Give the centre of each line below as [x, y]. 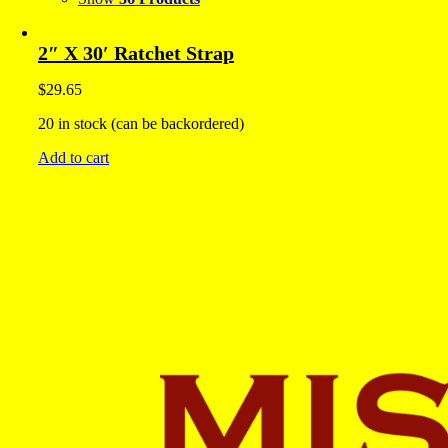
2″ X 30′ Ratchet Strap [136, 53]
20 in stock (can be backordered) [141, 124]
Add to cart [73, 158]
